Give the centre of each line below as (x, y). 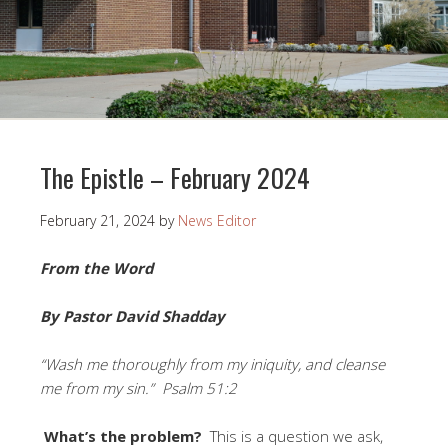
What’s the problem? (127, 435)
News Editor (217, 220)
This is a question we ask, (296, 435)
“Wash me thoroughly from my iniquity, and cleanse (212, 363)
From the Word (96, 267)
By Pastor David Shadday (132, 315)
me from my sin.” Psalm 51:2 (138, 387)
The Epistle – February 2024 (175, 177)
